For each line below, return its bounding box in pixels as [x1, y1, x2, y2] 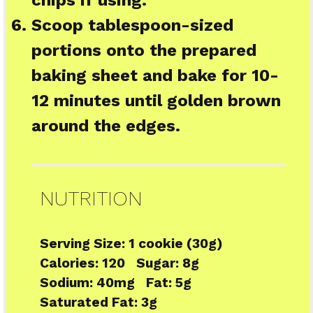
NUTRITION [39, 186, 143, 210]
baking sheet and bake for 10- [31, 65, 279, 85]
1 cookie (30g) [128, 235, 223, 252]
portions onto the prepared [31, 40, 256, 60]
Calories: [39, 255, 99, 272]
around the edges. [31, 115, 180, 136]
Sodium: [39, 275, 93, 291]
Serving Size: [39, 235, 125, 252]
